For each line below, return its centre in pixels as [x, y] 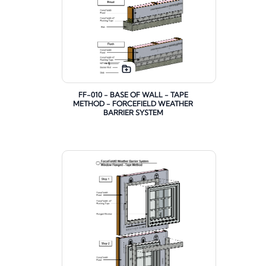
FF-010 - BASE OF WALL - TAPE [133, 95]
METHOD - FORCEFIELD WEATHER [133, 104]
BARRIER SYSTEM [133, 113]
